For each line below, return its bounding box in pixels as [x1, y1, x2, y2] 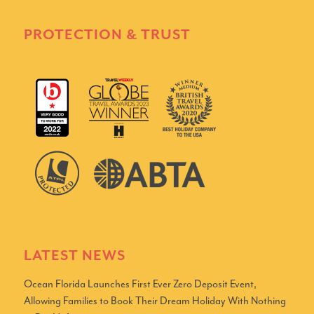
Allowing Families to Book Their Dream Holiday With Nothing [23, 294, 286, 308]
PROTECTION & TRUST [23, 27, 191, 44]
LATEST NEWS [23, 248, 125, 265]
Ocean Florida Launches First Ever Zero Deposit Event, [23, 278, 257, 292]
